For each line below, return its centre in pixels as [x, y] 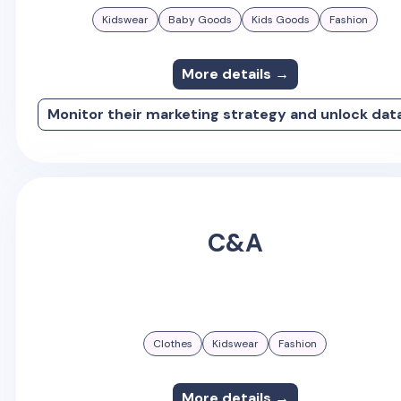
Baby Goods [200, 20]
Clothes [173, 344]
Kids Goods [281, 20]
